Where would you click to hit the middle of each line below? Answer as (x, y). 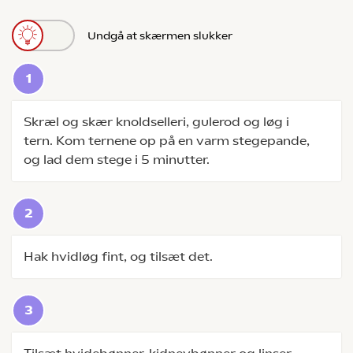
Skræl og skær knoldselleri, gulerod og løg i (156, 122)
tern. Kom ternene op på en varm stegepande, (167, 141)
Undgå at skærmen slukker (160, 35)
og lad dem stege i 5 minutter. (117, 160)
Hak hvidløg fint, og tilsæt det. (118, 256)
